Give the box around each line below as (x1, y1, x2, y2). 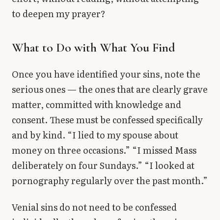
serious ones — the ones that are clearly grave (12, 82, 208, 96)
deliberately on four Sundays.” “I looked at (12, 159, 194, 172)
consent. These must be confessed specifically (12, 113, 203, 127)
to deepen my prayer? (12, 7, 106, 21)
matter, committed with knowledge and (12, 98, 181, 111)
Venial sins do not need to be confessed (12, 200, 177, 214)
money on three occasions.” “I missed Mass (12, 143, 196, 157)
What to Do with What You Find (12, 40, 175, 55)
